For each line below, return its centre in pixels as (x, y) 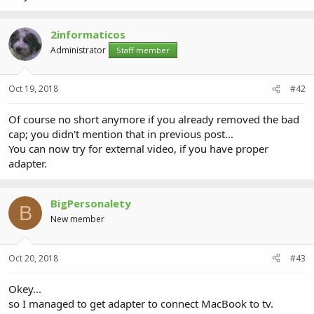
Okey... (25, 288)
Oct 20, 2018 (33, 258)
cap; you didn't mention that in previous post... (121, 134)
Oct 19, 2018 (33, 89)
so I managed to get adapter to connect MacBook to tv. (141, 303)
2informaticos (88, 34)
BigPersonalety (91, 203)
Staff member (143, 50)
